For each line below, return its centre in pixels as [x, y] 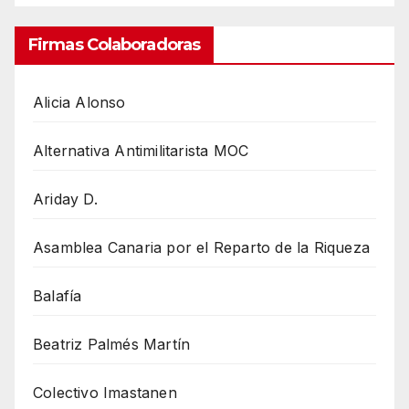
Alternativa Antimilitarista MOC [141, 151]
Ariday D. [65, 199]
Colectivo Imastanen [105, 393]
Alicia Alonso [79, 103]
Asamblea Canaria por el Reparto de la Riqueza [201, 248]
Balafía [58, 296]
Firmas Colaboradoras [114, 45]
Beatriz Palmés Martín [112, 345]
